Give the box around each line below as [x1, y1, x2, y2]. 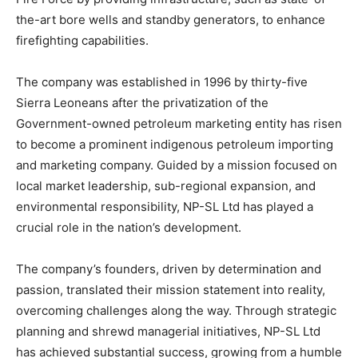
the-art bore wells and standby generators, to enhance [16, 11, 325, 27]
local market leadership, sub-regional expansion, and [16, 177, 316, 193]
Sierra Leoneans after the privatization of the [16, 94, 268, 110]
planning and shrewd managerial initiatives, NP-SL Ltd [16, 323, 320, 339]
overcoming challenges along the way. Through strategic [16, 302, 336, 318]
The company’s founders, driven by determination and [16, 261, 321, 276]
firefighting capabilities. [16, 32, 149, 48]
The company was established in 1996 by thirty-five [16, 74, 308, 89]
